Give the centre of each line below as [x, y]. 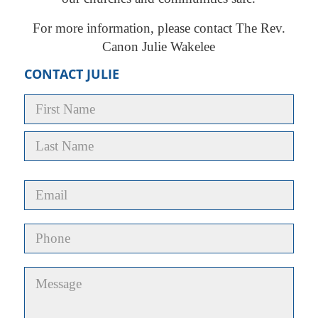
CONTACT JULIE [71, 74]
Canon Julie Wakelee [159, 47]
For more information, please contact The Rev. [159, 28]
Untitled [45, 275]
